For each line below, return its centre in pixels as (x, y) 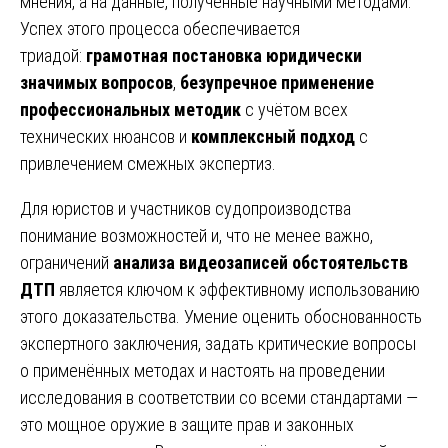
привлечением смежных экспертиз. (148, 163)
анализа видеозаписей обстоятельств (260, 262)
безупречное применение (277, 82)
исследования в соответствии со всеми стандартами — (219, 397)
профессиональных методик (130, 109)
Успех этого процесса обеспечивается (160, 28)
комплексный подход (273, 136)
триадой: (53, 55)
